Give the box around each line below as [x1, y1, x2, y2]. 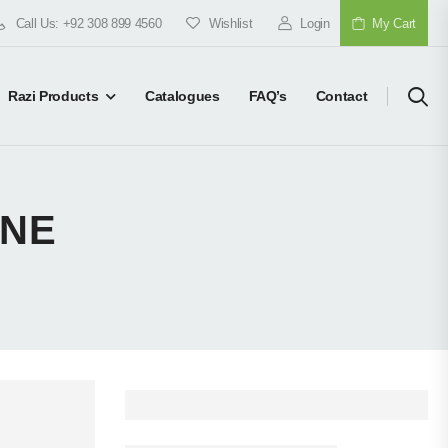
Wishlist [209, 15, 253, 31]
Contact [315, 88, 368, 104]
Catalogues [145, 88, 220, 104]
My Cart [372, 16, 416, 31]
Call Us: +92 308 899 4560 [15, 15, 162, 31]
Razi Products [7, 88, 99, 104]
